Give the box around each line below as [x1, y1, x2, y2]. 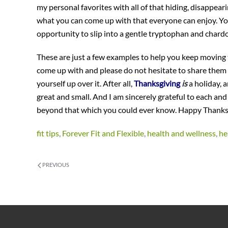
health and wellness [147, 128, 216, 138]
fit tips [37, 128, 59, 138]
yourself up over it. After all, [37, 78, 134, 89]
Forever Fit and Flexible [62, 128, 144, 138]
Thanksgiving [134, 78, 182, 89]
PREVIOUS [41, 161, 69, 168]
